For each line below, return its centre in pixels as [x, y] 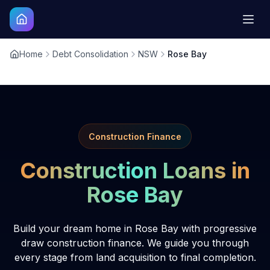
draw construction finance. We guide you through [135, 243]
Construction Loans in [135, 171]
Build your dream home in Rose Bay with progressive [135, 228]
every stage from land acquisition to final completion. [135, 257]
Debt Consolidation [90, 54]
